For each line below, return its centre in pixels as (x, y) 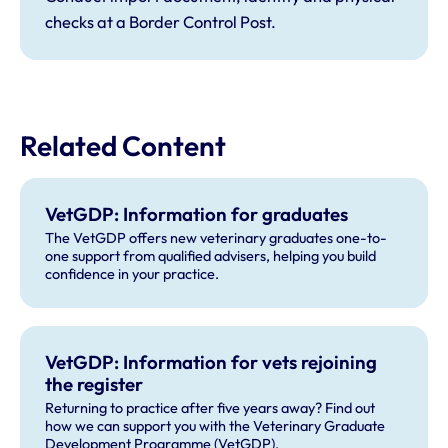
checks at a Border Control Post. (160, 21)
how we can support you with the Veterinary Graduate (214, 425)
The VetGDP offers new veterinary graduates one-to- (215, 238)
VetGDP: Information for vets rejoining (210, 361)
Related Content (123, 146)
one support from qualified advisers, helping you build (210, 256)
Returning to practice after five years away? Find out (209, 407)
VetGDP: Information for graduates (196, 214)
